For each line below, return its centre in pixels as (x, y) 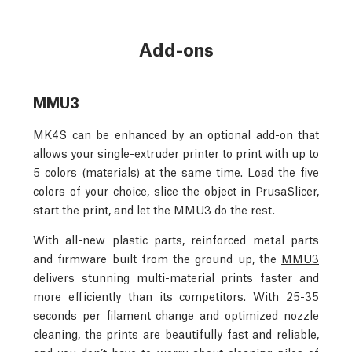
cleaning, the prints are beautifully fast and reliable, (176, 333)
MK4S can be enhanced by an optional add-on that (176, 133)
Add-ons (176, 48)
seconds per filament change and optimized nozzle (176, 314)
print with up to (277, 152)
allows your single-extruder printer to (134, 152)
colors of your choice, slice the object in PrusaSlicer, (176, 190)
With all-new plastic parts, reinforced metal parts (176, 238)
